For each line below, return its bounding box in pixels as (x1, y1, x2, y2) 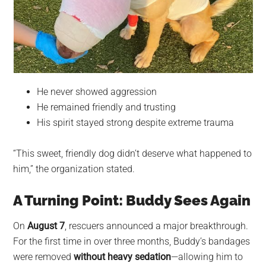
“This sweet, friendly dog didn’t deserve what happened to (13, 148, 252, 160)
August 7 (27, 220, 65, 232)
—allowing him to (171, 251, 243, 263)
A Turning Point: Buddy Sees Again (13, 192, 251, 210)
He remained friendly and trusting (37, 102, 176, 113)
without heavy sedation (74, 251, 172, 263)
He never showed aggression (37, 86, 157, 98)
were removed (13, 251, 74, 263)
